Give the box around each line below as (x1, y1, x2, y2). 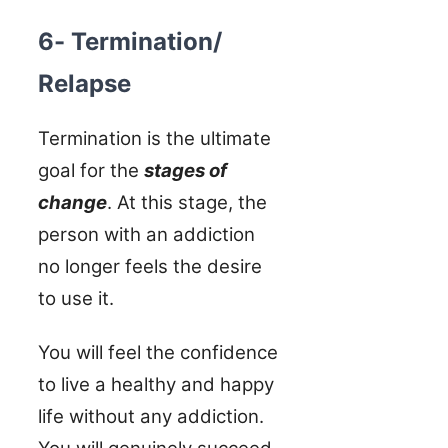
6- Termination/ (38, 26, 222, 56)
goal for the (38, 158, 144, 182)
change (38, 190, 107, 214)
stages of (144, 158, 227, 182)
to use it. (38, 286, 114, 310)
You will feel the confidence (38, 340, 278, 364)
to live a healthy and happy (38, 372, 274, 396)
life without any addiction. (38, 404, 264, 428)
